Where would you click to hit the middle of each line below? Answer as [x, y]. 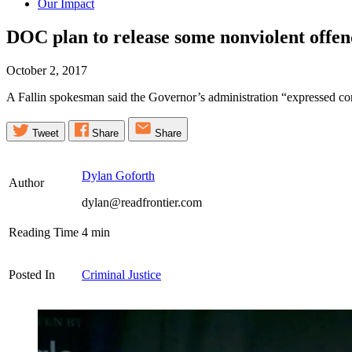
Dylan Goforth [118, 175]
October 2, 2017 [47, 70]
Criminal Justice [121, 274]
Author [26, 182]
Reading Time [44, 232]
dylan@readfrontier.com [142, 202]
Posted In [32, 274]
